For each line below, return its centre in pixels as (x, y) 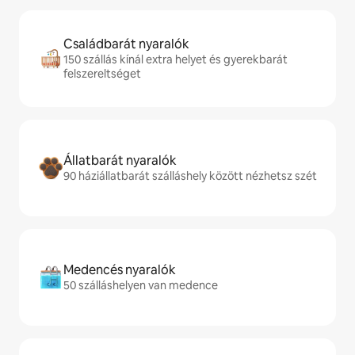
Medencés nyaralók (120, 270)
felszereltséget (102, 74)
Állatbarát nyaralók (120, 161)
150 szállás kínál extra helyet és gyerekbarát (176, 60)
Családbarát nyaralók (126, 44)
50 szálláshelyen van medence (141, 286)
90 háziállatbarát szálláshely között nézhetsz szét (190, 176)
